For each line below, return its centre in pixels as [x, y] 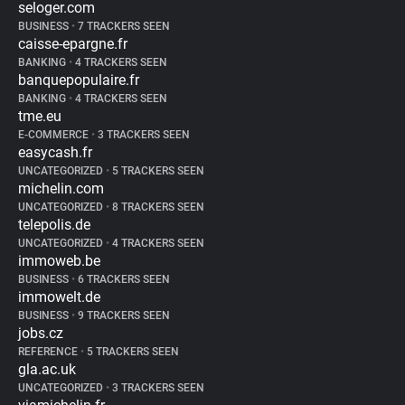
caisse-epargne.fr [73, 44]
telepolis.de [54, 225]
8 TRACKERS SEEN [157, 207]
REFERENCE [49, 352]
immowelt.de [59, 297]
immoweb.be [59, 261]
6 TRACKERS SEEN [122, 279]
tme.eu [40, 116]
